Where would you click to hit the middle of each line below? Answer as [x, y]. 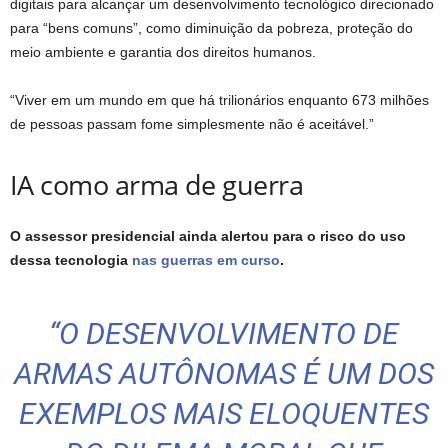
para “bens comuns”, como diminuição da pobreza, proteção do [211, 28]
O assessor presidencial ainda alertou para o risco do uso [208, 236]
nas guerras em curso [206, 260]
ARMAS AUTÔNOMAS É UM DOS [224, 374]
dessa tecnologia [71, 260]
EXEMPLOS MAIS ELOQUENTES [224, 414]
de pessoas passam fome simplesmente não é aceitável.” [192, 124]
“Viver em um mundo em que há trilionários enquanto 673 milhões [219, 100]
